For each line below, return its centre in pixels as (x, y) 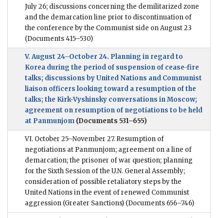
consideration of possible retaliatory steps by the (103, 182)
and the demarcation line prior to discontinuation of (108, 18)
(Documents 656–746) (159, 203)
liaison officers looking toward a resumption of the (110, 89)
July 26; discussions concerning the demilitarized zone (112, 7)
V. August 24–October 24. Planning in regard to (104, 57)
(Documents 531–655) (111, 121)
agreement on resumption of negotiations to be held (114, 110)
